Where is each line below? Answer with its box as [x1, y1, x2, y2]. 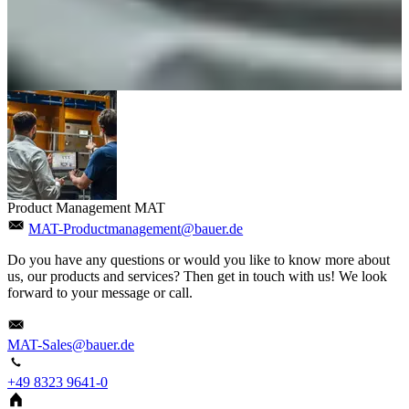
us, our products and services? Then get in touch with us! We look [7, 267, 387, 284]
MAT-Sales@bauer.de [7, 336, 134, 352]
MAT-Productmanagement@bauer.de [28, 220, 244, 236]
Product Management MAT [7, 199, 165, 215]
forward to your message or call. [7, 284, 193, 300]
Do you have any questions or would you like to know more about [7, 251, 390, 267]
